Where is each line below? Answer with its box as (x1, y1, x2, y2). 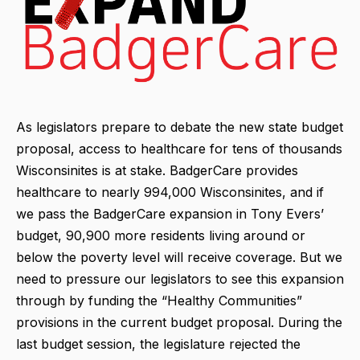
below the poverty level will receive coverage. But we (16, 248, 342, 265)
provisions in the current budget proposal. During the (16, 313, 342, 330)
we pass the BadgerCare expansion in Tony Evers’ (16, 205, 324, 222)
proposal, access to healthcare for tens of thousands (16, 140, 342, 157)
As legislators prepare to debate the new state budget (16, 118, 343, 135)
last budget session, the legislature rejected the (16, 335, 301, 352)
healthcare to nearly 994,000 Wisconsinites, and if (16, 183, 324, 200)
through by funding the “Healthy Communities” (16, 292, 302, 309)
